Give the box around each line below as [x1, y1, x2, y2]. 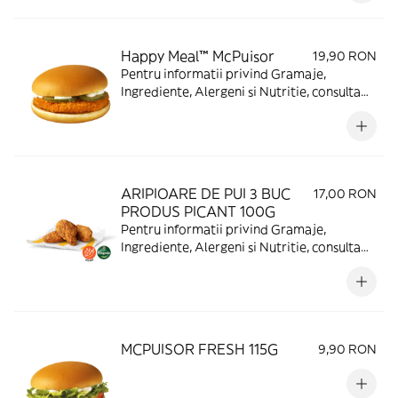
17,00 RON [314, 186, 377, 202]
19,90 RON [313, 48, 377, 64]
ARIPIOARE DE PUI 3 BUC [121, 185, 291, 203]
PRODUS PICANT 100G [121, 203, 275, 220]
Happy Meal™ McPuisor [121, 47, 274, 65]
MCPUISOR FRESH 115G [121, 340, 278, 358]
